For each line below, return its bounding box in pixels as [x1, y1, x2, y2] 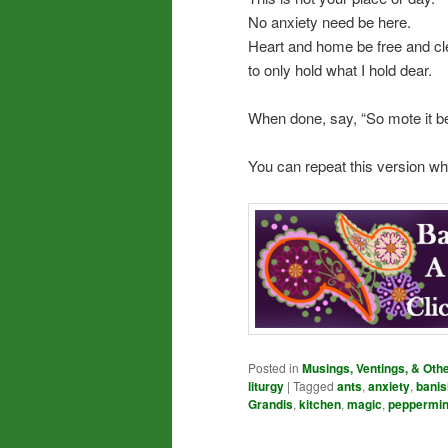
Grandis [248, 395, 293, 414]
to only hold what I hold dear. [248, 58, 432, 80]
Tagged [293, 377, 334, 395]
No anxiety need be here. [248, 10, 411, 32]
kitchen [299, 395, 341, 414]
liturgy [248, 377, 284, 396]
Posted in [248, 359, 299, 377]
